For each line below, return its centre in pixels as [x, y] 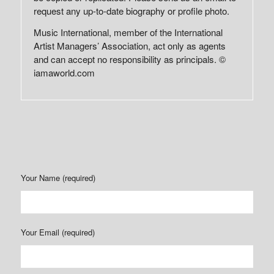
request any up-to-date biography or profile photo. [131, 11]
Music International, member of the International [128, 32]
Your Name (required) [58, 177]
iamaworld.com [64, 72]
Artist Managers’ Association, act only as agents [129, 45]
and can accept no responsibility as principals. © [129, 59]
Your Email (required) [57, 232]
